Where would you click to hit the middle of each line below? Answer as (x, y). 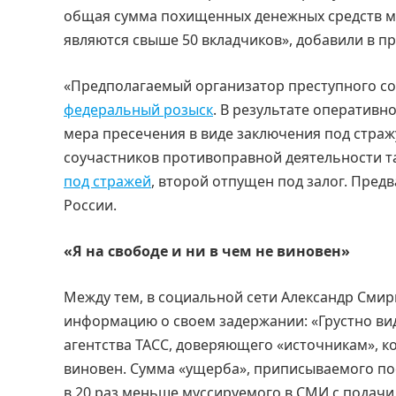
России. (90, 206)
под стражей (107, 182)
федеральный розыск (138, 110)
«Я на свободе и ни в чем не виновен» (207, 251)
